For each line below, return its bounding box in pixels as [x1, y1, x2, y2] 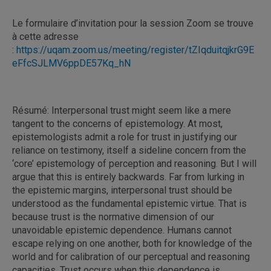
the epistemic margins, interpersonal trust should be [12, 184, 232, 196]
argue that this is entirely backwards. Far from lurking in [12, 171, 244, 183]
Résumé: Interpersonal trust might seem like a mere [12, 104, 231, 116]
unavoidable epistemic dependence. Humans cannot [12, 224, 232, 236]
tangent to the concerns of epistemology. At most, [12, 117, 223, 129]
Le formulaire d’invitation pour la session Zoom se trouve [12, 17, 253, 29]
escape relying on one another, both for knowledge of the [12, 237, 252, 249]
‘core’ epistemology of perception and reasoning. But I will [12, 157, 256, 169]
